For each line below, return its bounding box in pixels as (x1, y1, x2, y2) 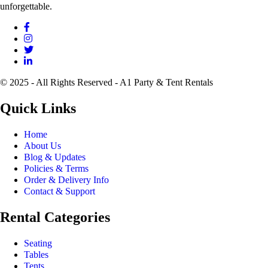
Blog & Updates (24, 152, 86, 163)
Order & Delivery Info (24, 175, 109, 185)
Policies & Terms (24, 163, 89, 174)
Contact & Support (24, 186, 95, 197)
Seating (24, 237, 52, 248)
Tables (24, 249, 48, 260)
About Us (24, 141, 61, 151)
